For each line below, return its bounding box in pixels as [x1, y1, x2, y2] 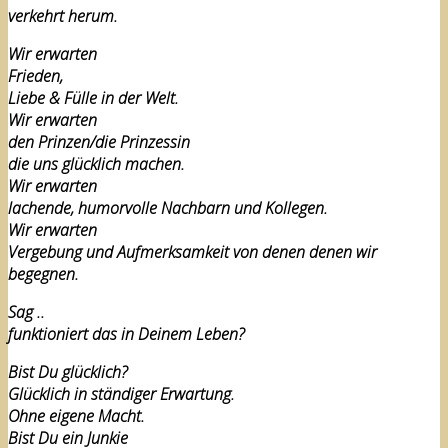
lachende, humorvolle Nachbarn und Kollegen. [8, 197, 328, 220]
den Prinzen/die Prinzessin [8, 131, 190, 154]
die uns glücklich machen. [8, 153, 185, 176]
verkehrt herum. [8, 5, 118, 28]
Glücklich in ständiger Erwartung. [8, 383, 235, 406]
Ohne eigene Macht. [8, 405, 145, 428]
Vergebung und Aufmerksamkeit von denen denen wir [8, 241, 377, 264]
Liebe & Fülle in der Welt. [8, 87, 179, 110]
